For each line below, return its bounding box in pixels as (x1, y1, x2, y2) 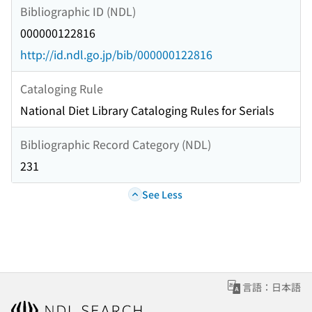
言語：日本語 (242, 280, 301, 295)
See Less (141, 187, 182, 201)
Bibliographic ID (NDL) (20, 2, 136, 19)
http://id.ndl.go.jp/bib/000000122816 (20, 46, 212, 63)
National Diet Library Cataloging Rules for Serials (20, 102, 274, 119)
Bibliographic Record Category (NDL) (20, 135, 211, 153)
